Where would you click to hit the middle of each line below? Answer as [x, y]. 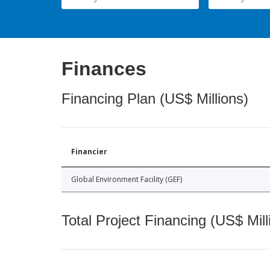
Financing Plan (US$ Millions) [155, 99]
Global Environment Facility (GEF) [127, 180]
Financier [89, 152]
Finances [104, 69]
